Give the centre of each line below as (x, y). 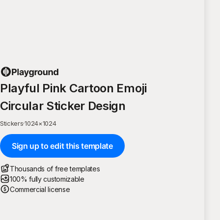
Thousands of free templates (55, 168)
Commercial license (40, 189)
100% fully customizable (47, 179)
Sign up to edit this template (62, 146)
